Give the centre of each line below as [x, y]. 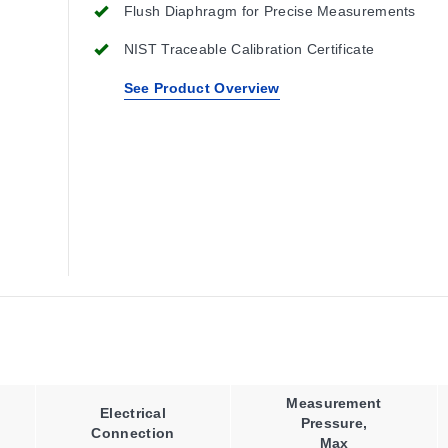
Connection [133, 433]
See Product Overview [201, 88]
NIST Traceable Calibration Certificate [249, 49]
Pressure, [334, 423]
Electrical [133, 413]
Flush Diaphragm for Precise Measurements [269, 11]
